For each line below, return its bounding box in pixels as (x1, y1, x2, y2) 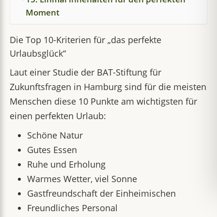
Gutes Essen (27, 144, 77, 155)
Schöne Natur (27, 129, 83, 141)
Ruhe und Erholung (27, 158, 106, 170)
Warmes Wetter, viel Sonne (27, 173, 137, 185)
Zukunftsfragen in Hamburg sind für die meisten (10, 81, 206, 93)
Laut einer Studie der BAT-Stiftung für (10, 66, 161, 78)
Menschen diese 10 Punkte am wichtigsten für (10, 95, 197, 107)
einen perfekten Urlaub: (10, 110, 106, 122)
